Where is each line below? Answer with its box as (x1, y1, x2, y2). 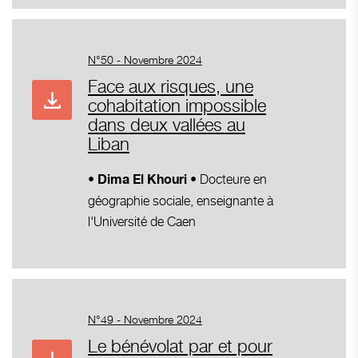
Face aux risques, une (88, 75, 253, 97)
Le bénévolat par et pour (88, 335, 272, 356)
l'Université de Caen (88, 213, 196, 229)
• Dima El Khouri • (88, 173, 200, 187)
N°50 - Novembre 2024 (88, 52, 202, 66)
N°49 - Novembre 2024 (88, 312, 202, 326)
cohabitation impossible (88, 94, 266, 116)
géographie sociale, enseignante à (88, 193, 273, 209)
